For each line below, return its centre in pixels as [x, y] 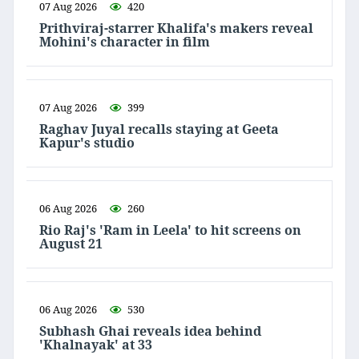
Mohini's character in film [126, 42]
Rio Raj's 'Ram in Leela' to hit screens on [170, 230]
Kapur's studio [87, 143]
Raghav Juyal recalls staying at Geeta [159, 129]
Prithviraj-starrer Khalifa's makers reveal [176, 28]
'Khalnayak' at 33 [96, 345]
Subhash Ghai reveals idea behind [150, 331]
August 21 [71, 244]
